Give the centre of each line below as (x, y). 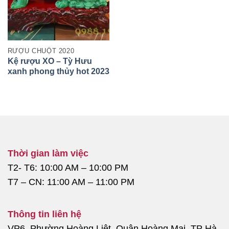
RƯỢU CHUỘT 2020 (41, 51)
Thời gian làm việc (48, 153)
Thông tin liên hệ (44, 214)
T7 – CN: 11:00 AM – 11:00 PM (71, 182)
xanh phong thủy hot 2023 (58, 72)
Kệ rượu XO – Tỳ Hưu (50, 61)
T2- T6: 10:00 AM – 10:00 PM (68, 167)
